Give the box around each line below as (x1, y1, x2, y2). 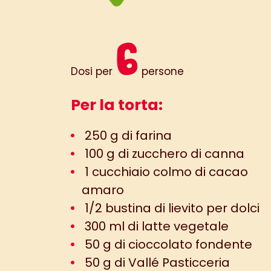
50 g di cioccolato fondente (82, 236, 252, 253)
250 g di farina (82, 127, 172, 144)
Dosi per (71, 64, 116, 79)
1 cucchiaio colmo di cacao (82, 163, 248, 180)
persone (139, 64, 184, 79)
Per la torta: (71, 94, 163, 116)
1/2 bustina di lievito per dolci (82, 200, 260, 217)
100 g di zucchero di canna (82, 145, 244, 162)
